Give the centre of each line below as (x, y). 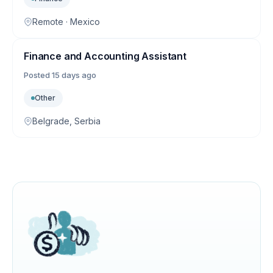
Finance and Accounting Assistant (105, 56)
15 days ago (74, 75)
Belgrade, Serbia (66, 121)
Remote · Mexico (66, 22)
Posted (38, 75)
